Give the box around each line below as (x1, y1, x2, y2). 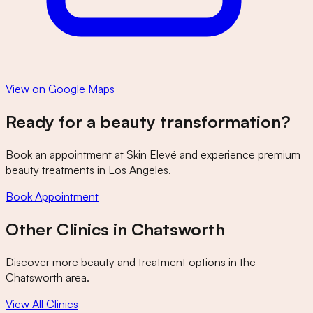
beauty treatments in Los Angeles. (6, 162, 171, 177)
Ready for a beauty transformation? (6, 111, 291, 132)
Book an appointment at (6, 147, 126, 161)
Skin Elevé (126, 147, 177, 161)
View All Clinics (6, 296, 78, 311)
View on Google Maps (6, 82, 115, 96)
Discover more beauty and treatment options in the (6, 254, 256, 269)
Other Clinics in (6, 218, 131, 240)
